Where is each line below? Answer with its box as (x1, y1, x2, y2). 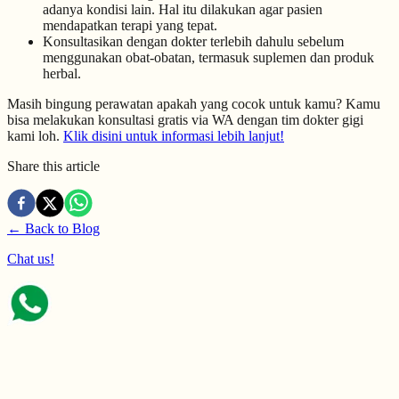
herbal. (43, 66, 81, 82)
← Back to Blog (7, 221, 100, 237)
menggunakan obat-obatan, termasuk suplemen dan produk (43, 50, 374, 66)
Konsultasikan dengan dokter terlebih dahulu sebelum (43, 34, 344, 50)
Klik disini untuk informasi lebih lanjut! (63, 128, 284, 144)
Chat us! (7, 251, 54, 267)
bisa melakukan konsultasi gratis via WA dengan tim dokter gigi (7, 112, 363, 128)
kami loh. (7, 128, 63, 144)
